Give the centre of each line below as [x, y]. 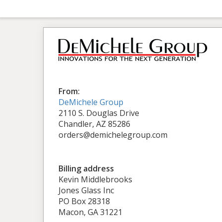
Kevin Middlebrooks [95, 179]
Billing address [86, 168]
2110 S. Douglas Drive [99, 113]
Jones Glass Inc [86, 190]
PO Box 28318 [84, 201]
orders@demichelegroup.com [113, 135]
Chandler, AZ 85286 [94, 124]
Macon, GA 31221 [90, 212]
